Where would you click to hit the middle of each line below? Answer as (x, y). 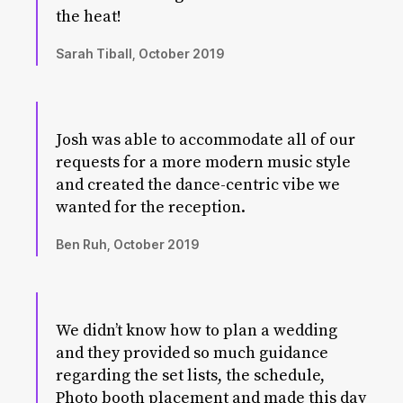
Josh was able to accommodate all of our (206, 140)
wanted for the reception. (151, 207)
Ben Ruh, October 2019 (128, 244)
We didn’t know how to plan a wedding (197, 331)
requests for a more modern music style (203, 162)
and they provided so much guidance (192, 353)
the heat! (89, 17)
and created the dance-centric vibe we (198, 185)
